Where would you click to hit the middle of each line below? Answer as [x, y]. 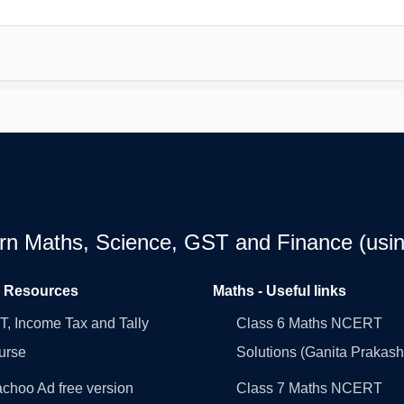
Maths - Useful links [280, 290]
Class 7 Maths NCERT [309, 388]
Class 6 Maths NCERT [309, 323]
